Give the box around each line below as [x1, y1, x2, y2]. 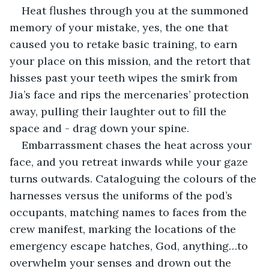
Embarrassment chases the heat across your [22, 138, 255, 152]
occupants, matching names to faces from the [10, 205, 250, 219]
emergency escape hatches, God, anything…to [10, 238, 251, 253]
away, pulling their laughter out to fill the [10, 104, 229, 118]
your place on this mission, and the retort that [10, 53, 253, 68]
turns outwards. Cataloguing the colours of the [10, 171, 259, 186]
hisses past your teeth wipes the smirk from [10, 70, 241, 85]
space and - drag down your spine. [10, 121, 189, 135]
